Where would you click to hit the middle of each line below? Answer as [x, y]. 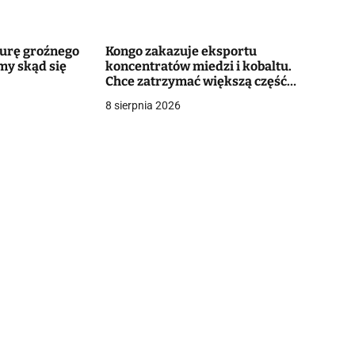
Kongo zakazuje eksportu [181, 51]
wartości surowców [163, 96]
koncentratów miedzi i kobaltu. [198, 66]
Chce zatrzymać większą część [196, 81]
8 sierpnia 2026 [143, 105]
